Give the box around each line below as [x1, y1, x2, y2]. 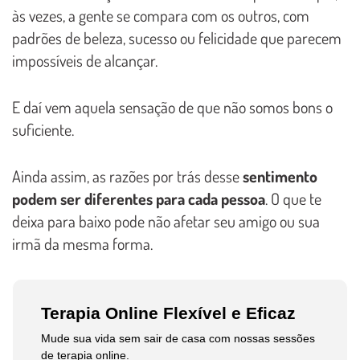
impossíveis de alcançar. [12, 50, 157, 72]
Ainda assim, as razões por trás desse [12, 166, 243, 187]
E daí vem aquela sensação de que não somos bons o [12, 96, 333, 118]
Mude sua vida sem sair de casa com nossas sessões [41, 332, 316, 346]
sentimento [243, 166, 317, 187]
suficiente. [12, 119, 74, 141]
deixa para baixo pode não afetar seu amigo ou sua [12, 211, 320, 232]
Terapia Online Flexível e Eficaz [41, 304, 297, 323]
